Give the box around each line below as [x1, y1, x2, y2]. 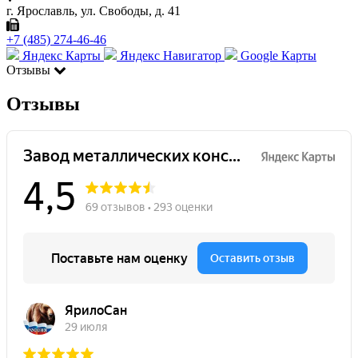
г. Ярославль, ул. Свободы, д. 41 [6, 3, 181, 18]
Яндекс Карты [19, 48, 104, 62]
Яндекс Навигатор [117, 48, 225, 62]
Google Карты [237, 48, 316, 62]
